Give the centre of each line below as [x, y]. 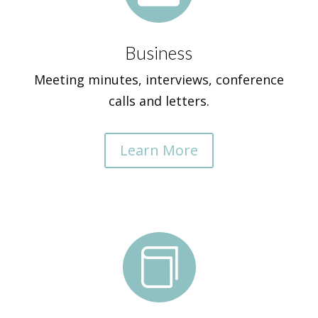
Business [159, 53]
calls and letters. [159, 101]
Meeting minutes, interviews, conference [159, 79]
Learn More [159, 150]
